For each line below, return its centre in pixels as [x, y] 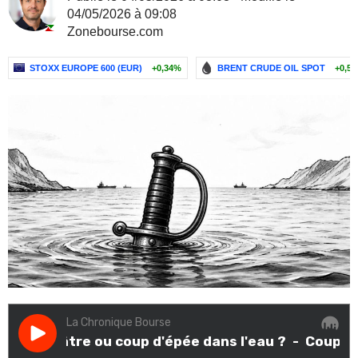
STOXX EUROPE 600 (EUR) [86, 68]
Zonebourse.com [115, 32]
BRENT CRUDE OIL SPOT [271, 68]
